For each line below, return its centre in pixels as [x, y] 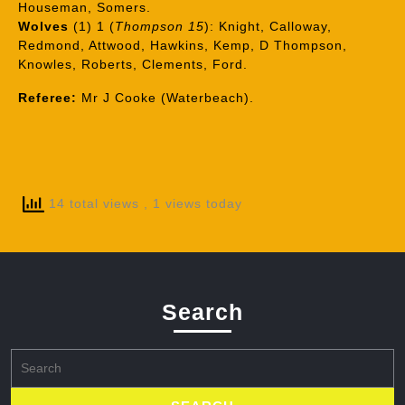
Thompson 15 [160, 26]
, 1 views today [193, 203]
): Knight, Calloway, [268, 26]
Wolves [43, 26]
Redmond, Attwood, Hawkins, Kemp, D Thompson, [183, 45]
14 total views [94, 203]
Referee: [47, 98]
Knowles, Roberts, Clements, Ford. [133, 64]
